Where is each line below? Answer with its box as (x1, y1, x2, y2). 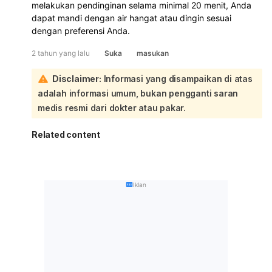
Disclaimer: (52, 73, 101, 84)
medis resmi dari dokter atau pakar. (38, 103, 186, 114)
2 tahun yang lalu (32, 49, 90, 58)
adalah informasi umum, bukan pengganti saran (38, 88, 239, 99)
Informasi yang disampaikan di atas (101, 73, 253, 84)
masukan (137, 49, 169, 58)
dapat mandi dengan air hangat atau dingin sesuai (32, 13, 231, 24)
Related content (32, 129, 100, 140)
